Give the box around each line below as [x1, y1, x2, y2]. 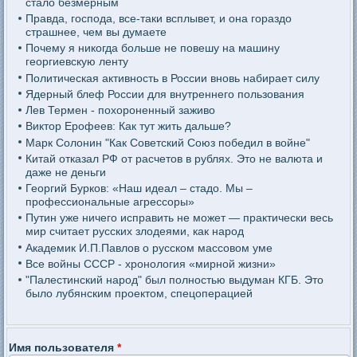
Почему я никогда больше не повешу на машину [25, 41, 280, 55]
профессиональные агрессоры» [25, 195, 194, 209]
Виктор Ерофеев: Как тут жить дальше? [25, 120, 231, 133]
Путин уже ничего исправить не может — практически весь [25, 211, 333, 225]
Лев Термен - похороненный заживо [25, 104, 215, 117]
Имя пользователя [9, 340, 118, 354]
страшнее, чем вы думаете [25, 25, 167, 39]
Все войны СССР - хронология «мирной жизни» [25, 257, 276, 270]
